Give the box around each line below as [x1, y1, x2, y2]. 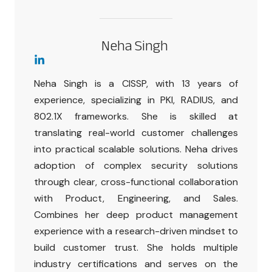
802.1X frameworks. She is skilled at [34, 109, 238, 123]
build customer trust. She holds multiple [34, 240, 238, 254]
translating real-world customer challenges [34, 126, 238, 139]
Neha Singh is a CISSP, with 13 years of [34, 76, 238, 90]
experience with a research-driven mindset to [34, 224, 238, 237]
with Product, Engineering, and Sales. [34, 191, 238, 205]
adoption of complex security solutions [34, 158, 238, 172]
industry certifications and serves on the [34, 257, 238, 270]
